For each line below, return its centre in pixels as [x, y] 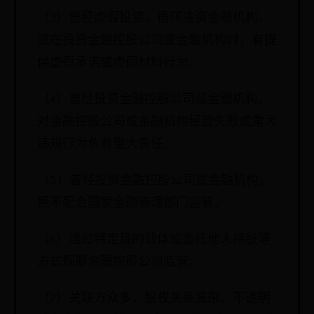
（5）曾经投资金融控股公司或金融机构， [154, 180]
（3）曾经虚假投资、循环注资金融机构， [154, 18]
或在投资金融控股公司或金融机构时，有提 [157, 40]
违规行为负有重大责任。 [107, 144]
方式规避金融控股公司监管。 [119, 262]
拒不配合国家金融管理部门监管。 [132, 203]
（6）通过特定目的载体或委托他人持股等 [154, 239]
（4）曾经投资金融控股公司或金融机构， [154, 99]
